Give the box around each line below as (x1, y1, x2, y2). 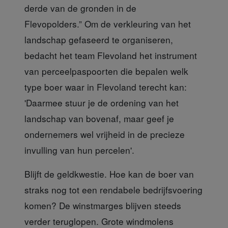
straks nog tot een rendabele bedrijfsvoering (24, 183, 203, 196)
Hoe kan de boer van (109, 167, 194, 181)
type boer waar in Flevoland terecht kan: (24, 80, 187, 94)
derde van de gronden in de (24, 2, 136, 15)
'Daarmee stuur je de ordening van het (24, 96, 179, 109)
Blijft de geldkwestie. (24, 167, 109, 181)
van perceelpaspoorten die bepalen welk (24, 65, 188, 78)
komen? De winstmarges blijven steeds (24, 199, 181, 212)
